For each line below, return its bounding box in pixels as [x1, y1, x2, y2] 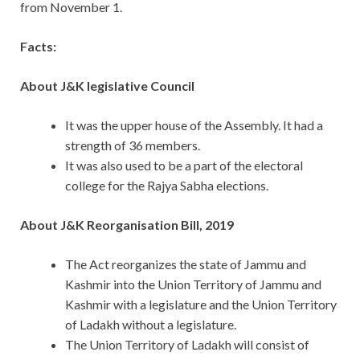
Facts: [20, 39, 56, 55]
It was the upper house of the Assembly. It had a [65, 117, 323, 133]
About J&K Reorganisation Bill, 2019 [20, 217, 234, 233]
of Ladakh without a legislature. [65, 317, 236, 333]
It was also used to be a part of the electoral [65, 157, 303, 174]
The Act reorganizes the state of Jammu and [65, 256, 306, 272]
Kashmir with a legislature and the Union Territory [65, 297, 337, 313]
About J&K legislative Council [20, 78, 194, 94]
